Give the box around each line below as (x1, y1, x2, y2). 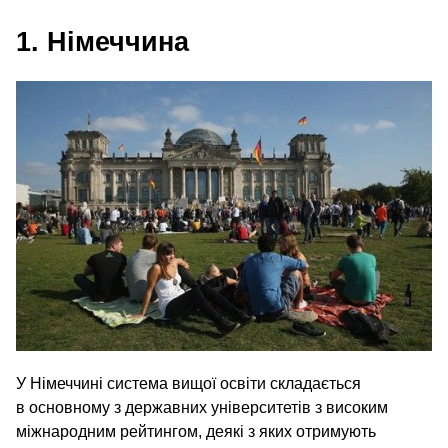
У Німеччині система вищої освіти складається (16, 375, 361, 393)
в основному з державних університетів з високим (16, 399, 388, 417)
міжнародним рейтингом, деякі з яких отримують (16, 423, 376, 441)
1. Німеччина (16, 27, 189, 57)
